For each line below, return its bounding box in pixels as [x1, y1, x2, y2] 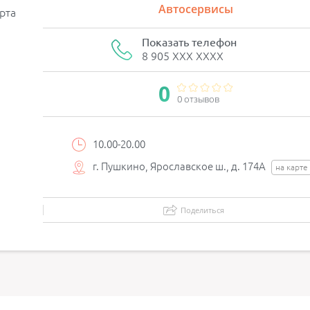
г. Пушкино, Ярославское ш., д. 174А [93, 161, 268, 172]
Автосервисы [158, 1, 233, 17]
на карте [275, 163, 309, 172]
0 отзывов [177, 93, 220, 105]
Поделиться [181, 205, 225, 215]
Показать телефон [141, 36, 237, 48]
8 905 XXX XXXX [141, 50, 224, 62]
